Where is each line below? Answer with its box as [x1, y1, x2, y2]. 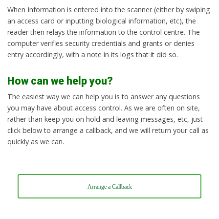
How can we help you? [7, 74, 113, 87]
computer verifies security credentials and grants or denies [7, 38, 195, 48]
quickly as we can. [7, 136, 64, 146]
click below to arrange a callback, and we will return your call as [7, 125, 209, 135]
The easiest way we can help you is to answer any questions [7, 91, 200, 101]
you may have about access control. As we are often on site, [7, 103, 200, 112]
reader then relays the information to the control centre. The [7, 27, 200, 37]
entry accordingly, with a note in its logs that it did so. [7, 49, 178, 59]
